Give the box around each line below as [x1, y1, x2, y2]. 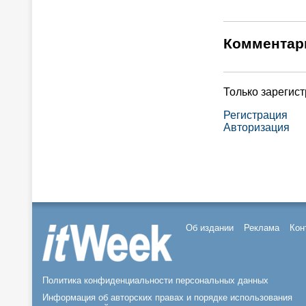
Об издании [186, 223, 234, 233]
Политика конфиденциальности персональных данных [42, 275, 268, 286]
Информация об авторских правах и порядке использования [42, 292, 292, 303]
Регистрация [223, 109, 288, 121]
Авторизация [223, 122, 290, 133]
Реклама [244, 223, 279, 233]
